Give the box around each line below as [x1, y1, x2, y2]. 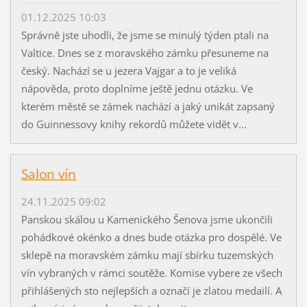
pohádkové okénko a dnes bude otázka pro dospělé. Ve [21, 230, 282, 245]
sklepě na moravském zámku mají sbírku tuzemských [21, 248, 273, 262]
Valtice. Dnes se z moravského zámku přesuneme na [21, 46, 269, 60]
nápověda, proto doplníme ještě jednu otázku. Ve [21, 82, 253, 96]
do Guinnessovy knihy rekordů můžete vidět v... [21, 117, 247, 132]
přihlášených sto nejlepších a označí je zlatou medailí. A [21, 284, 282, 298]
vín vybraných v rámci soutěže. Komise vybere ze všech [21, 266, 282, 280]
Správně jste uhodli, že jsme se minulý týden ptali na [21, 28, 269, 42]
